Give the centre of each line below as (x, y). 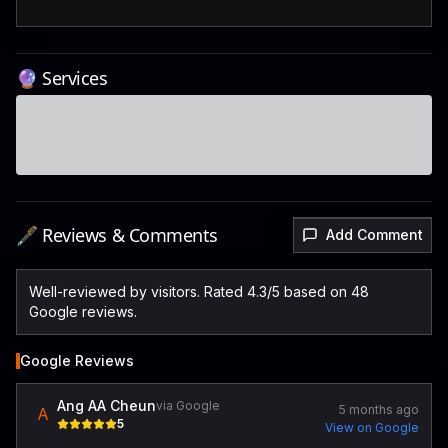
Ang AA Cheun (106, 405)
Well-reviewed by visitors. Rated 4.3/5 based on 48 (199, 291)
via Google (188, 405)
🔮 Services (62, 78)
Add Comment (374, 234)
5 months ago (379, 409)
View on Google (372, 427)
